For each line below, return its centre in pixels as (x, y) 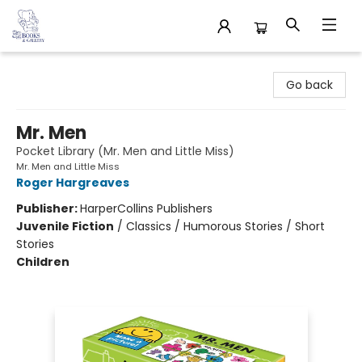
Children (43, 262)
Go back (309, 85)
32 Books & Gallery (63, 67)
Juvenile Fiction (65, 226)
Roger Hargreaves (73, 183)
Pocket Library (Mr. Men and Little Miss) (125, 151)
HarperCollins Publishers (146, 208)
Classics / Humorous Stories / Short (225, 226)
